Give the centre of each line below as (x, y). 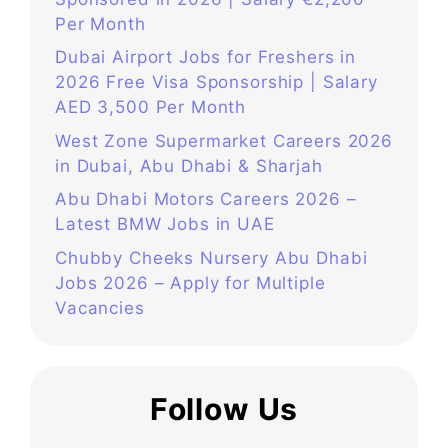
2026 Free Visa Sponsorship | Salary (216, 82)
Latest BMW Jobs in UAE (165, 224)
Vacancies (100, 307)
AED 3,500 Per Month (151, 107)
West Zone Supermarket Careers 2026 (224, 140)
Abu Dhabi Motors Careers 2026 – (206, 199)
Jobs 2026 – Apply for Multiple (190, 282)
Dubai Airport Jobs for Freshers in (205, 57)
